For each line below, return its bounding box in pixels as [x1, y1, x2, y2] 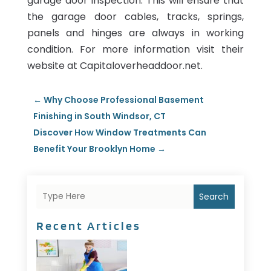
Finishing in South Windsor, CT [33, 109, 166, 122]
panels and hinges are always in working [27, 25, 244, 40]
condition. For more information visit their [27, 42, 244, 56]
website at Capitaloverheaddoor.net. [27, 58, 203, 73]
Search [199, 190, 229, 203]
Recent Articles [36, 218, 141, 233]
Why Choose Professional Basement [43, 93, 204, 106]
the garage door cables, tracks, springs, [27, 9, 244, 24]
